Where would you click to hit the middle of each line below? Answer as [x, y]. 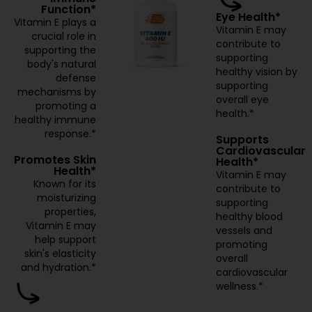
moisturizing [67, 197]
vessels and [244, 231]
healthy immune [56, 119]
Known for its [65, 184]
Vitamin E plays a [55, 22]
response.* [71, 133]
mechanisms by [57, 92]
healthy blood [249, 217]
